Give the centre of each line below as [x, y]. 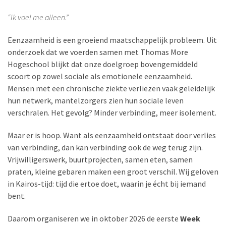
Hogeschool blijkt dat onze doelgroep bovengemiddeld [103, 64]
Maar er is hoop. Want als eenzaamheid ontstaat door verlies [112, 135]
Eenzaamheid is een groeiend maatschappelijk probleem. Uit [112, 40]
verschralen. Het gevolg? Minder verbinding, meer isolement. [112, 112]
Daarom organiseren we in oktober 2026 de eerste [94, 218]
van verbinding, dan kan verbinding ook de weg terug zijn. [105, 147]
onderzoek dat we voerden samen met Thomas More [98, 52]
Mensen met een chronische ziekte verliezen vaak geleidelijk [111, 88]
